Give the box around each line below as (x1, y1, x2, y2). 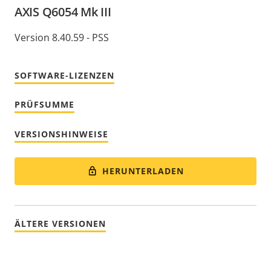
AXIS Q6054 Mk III (15, 3, 111, 20)
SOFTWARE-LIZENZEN (15, 69, 114, 81)
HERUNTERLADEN (102, 165, 184, 177)
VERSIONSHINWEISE (15, 128, 108, 140)
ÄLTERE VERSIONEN (15, 218, 106, 230)
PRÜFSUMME (15, 98, 74, 110)
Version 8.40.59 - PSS (15, 30, 109, 44)
